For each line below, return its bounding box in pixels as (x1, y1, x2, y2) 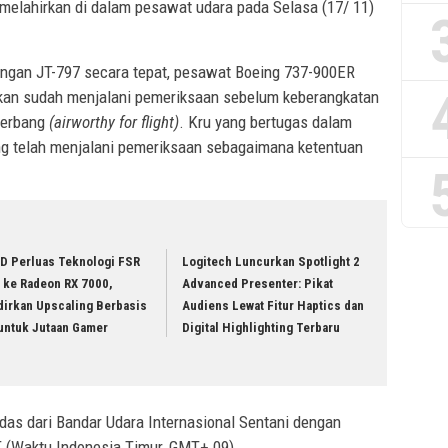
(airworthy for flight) (49, 112, 179, 133)
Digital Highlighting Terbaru (182, 320, 341, 336)
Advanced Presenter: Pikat (182, 276, 334, 292)
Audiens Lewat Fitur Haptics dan (182, 298, 365, 314)
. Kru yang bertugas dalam (179, 112, 352, 133)
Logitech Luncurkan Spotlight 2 (182, 254, 361, 270)
